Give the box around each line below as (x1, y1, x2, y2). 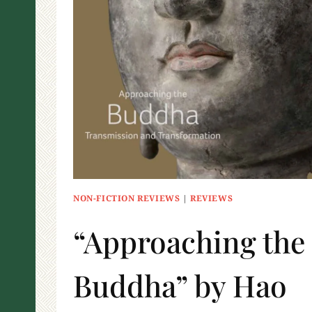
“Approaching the (73, 221, 305, 262)
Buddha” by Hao (73, 265, 287, 306)
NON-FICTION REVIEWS (73, 192, 180, 204)
